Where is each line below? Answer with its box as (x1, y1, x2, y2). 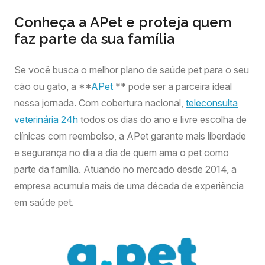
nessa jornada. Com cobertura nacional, (14, 97, 186, 109)
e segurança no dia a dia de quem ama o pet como (14, 147, 229, 159)
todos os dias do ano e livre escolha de (78, 114, 247, 125)
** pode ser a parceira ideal (113, 80, 232, 92)
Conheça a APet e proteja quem (14, 14, 231, 31)
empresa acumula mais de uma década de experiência (14, 180, 244, 192)
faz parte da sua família (14, 30, 175, 47)
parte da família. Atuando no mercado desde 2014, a (14, 163, 237, 175)
